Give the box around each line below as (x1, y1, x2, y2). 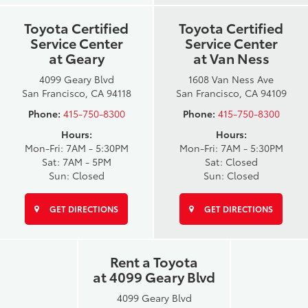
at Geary (48, 47, 104, 67)
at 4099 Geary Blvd (93, 266, 215, 286)
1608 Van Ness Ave (188, 71, 274, 86)
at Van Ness (192, 47, 269, 67)
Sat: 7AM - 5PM (41, 154, 111, 168)
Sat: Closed (204, 154, 258, 168)
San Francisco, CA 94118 (21, 85, 131, 100)
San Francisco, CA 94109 (175, 85, 287, 100)
